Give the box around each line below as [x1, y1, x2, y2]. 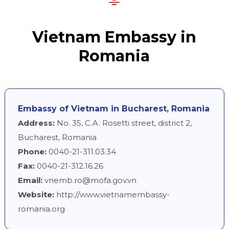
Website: [17, 190, 54, 200]
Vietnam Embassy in [32, 28, 197, 47]
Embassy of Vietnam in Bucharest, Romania [17, 104, 210, 114]
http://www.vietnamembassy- [54, 190, 170, 200]
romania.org [17, 204, 65, 214]
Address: [17, 118, 55, 128]
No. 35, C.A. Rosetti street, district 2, [54, 118, 192, 128]
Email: [17, 175, 42, 186]
